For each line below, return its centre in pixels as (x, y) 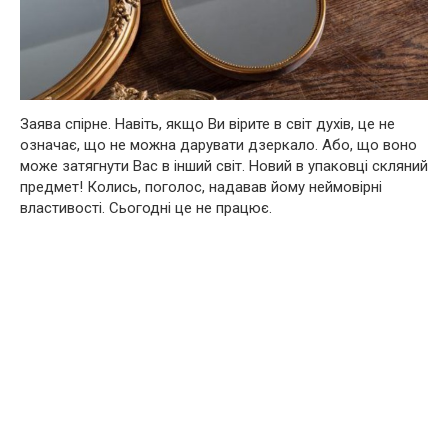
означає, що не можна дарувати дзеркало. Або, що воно (218, 144)
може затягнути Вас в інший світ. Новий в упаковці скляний (224, 165)
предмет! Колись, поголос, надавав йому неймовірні (201, 186)
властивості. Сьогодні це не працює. (146, 207)
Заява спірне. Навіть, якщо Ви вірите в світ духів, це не (207, 123)
